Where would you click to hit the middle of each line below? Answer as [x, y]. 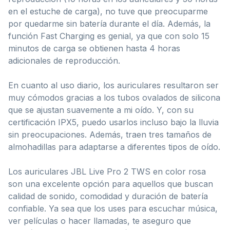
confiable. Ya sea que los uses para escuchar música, [113, 208]
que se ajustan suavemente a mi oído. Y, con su [101, 110]
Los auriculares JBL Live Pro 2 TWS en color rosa [107, 171]
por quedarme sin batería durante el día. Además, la [109, 23]
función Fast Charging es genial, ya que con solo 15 [109, 36]
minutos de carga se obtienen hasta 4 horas [94, 48]
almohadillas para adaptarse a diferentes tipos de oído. [114, 147]
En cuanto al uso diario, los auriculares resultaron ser [113, 85]
